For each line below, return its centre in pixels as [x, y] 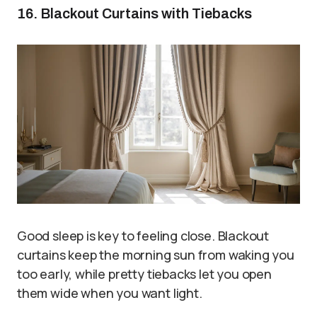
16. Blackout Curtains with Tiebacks [134, 14]
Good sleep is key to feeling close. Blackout [143, 235]
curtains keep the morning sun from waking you [156, 254]
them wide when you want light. [110, 293]
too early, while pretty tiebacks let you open [144, 273]
